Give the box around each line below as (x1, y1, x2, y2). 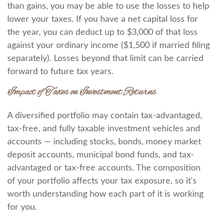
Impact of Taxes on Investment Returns (7, 86, 156, 99)
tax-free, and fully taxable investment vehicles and (7, 124, 200, 133)
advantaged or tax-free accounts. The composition (7, 164, 201, 172)
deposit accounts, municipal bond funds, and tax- (7, 151, 194, 159)
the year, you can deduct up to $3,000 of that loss (7, 28, 198, 37)
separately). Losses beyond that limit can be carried (7, 54, 203, 63)
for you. (7, 203, 37, 212)
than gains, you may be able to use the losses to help (7, 2, 209, 11)
